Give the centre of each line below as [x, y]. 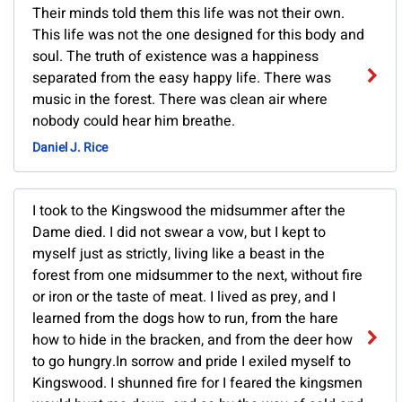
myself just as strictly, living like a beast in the [179, 254]
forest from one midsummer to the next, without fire [197, 276]
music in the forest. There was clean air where [180, 100]
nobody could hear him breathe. [134, 122]
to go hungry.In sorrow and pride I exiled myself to [192, 362]
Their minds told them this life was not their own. [188, 14]
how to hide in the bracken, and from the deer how [192, 341]
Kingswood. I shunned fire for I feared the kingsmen [197, 384]
